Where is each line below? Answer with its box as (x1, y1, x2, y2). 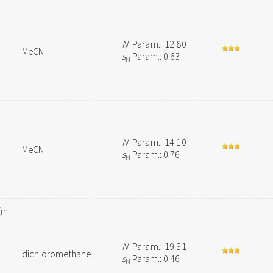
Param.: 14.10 (128, 136, 186, 148)
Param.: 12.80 (128, 38, 186, 50)
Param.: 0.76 (130, 148, 180, 160)
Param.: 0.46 (130, 252, 180, 264)
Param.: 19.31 (128, 240, 186, 252)
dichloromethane (22, 247, 91, 260)
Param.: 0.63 (130, 50, 180, 62)
